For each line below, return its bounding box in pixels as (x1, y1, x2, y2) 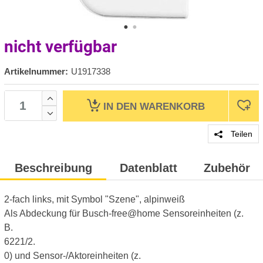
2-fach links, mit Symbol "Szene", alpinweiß (4, 194, 185, 204)
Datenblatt (120, 161, 177, 174)
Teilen (228, 129, 252, 139)
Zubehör (204, 161, 250, 174)
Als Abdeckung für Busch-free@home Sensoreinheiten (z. (4, 208, 244, 218)
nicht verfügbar (4, 37, 117, 56)
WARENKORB (139, 100, 205, 112)
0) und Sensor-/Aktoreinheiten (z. (4, 251, 141, 261)
